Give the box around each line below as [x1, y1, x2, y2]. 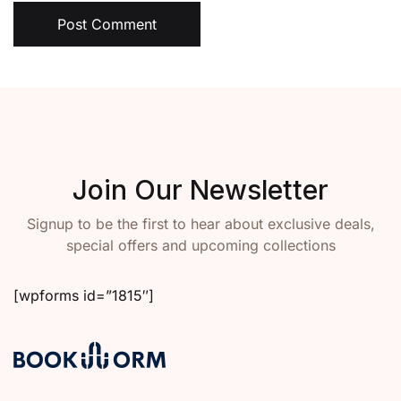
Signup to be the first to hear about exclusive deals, [26, 215, 375, 233]
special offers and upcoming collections [65, 236, 336, 254]
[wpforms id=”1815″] [13, 286, 154, 304]
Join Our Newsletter [73, 174, 328, 206]
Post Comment [57, 15, 157, 33]
